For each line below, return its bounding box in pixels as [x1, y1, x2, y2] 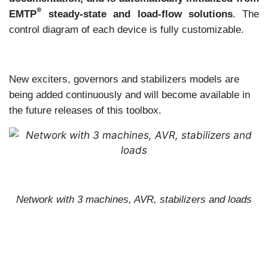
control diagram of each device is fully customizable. [9, 23, 244, 35]
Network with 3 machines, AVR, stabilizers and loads [16, 193, 252, 205]
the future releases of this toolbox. [9, 103, 162, 116]
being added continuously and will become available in [9, 88, 250, 100]
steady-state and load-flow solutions [42, 7, 233, 20]
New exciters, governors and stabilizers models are [9, 72, 239, 85]
